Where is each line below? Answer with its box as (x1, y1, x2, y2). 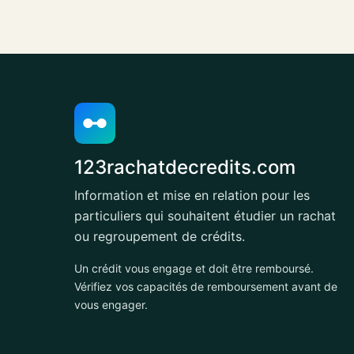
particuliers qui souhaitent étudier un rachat (74, 207, 336, 224)
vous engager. (74, 297, 148, 311)
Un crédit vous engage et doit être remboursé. (74, 261, 314, 275)
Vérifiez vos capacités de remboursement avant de (74, 279, 337, 293)
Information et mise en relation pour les (74, 186, 310, 203)
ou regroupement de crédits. (74, 228, 245, 244)
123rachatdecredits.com (74, 155, 296, 179)
